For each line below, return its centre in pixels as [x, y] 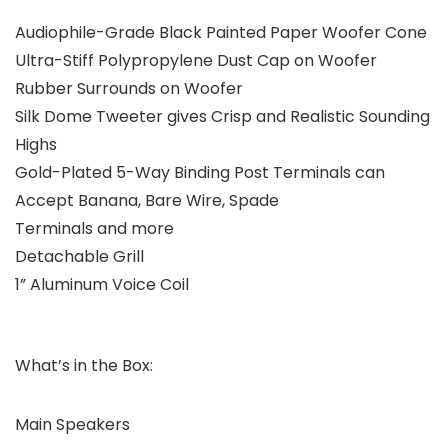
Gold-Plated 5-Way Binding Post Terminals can [200, 173]
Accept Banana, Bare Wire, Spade [147, 201]
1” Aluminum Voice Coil [102, 285]
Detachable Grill [79, 257]
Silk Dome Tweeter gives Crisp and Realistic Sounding [222, 117]
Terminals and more [94, 229]
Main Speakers [72, 425]
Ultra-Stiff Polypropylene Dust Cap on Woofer [196, 61]
